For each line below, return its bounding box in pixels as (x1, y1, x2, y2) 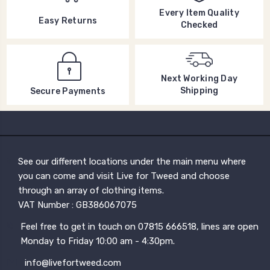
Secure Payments (30, 86, 106, 96)
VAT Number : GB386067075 (18, 199, 137, 210)
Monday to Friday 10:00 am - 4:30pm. (20, 235, 175, 246)
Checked (180, 19, 218, 30)
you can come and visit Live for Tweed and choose (18, 170, 230, 181)
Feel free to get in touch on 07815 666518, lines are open (20, 221, 259, 232)
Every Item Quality (159, 7, 239, 18)
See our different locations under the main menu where (18, 155, 246, 167)
